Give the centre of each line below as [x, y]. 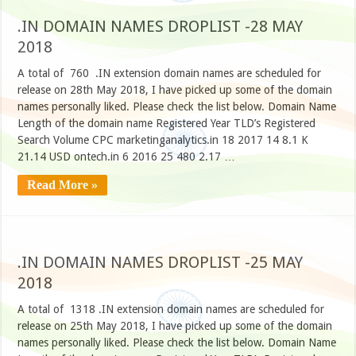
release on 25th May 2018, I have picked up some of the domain [175, 326]
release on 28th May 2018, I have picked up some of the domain [175, 90]
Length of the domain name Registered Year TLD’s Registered [167, 124]
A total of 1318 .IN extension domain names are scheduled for [171, 310]
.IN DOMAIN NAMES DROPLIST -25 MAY [161, 263]
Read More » [63, 185]
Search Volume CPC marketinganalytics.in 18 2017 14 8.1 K [163, 140]
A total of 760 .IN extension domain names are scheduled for [170, 74]
